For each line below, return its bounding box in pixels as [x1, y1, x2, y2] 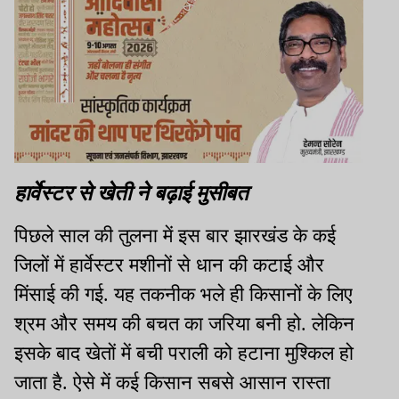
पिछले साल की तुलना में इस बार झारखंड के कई [14, 224, 336, 247]
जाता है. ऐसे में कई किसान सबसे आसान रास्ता [14, 370, 330, 394]
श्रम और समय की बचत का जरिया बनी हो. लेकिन [14, 312, 354, 335]
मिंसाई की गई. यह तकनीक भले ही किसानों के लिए [14, 282, 353, 305]
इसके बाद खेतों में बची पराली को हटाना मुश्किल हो [14, 341, 354, 364]
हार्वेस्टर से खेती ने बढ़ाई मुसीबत [14, 176, 248, 206]
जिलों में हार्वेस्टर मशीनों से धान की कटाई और [14, 253, 324, 276]
